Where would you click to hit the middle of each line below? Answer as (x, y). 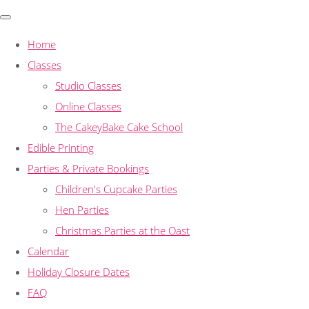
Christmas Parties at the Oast (122, 230)
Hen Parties (82, 209)
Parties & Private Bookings (88, 168)
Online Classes (88, 106)
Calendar (48, 251)
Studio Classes (88, 85)
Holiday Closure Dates (79, 271)
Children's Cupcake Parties (116, 189)
